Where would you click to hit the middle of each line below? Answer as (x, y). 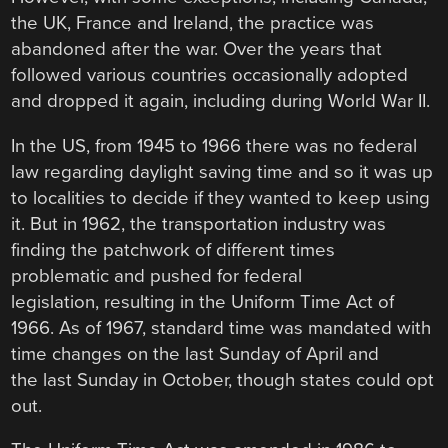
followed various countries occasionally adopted (210, 74)
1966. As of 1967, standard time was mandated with (221, 327)
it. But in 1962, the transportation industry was (199, 223)
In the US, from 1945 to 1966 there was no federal (214, 145)
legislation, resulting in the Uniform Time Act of (203, 301)
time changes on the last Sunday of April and (195, 353)
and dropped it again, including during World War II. (221, 100)
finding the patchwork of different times (173, 249)
